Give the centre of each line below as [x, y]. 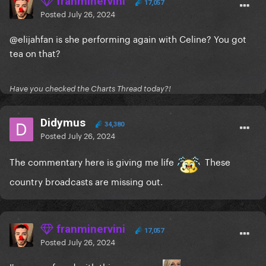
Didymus [63, 123]
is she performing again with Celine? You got [150, 38]
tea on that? [35, 53]
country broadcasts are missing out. [86, 181]
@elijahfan [31, 38]
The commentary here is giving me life [93, 161]
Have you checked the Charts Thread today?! [90, 89]
